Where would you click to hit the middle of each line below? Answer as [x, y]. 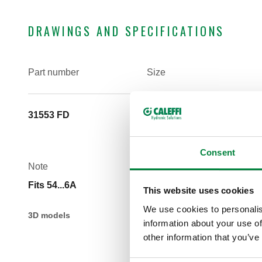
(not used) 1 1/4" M [188, 115]
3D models [49, 216]
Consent [218, 152]
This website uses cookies [198, 191]
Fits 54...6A [52, 185]
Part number [54, 73]
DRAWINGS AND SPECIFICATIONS [126, 31]
